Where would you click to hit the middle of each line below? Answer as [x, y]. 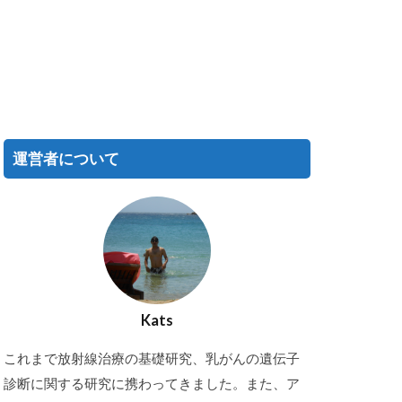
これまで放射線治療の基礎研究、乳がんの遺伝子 [152, 358]
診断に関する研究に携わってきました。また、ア [152, 383]
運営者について [66, 158]
